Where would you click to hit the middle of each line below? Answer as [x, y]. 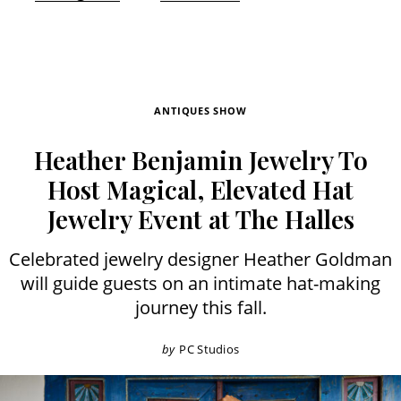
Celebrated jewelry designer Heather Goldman [200, 260]
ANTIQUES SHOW [200, 111]
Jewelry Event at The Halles [200, 219]
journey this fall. [200, 308]
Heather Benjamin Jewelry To [200, 160]
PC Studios [209, 349]
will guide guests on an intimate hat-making [200, 284]
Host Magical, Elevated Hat [200, 190]
